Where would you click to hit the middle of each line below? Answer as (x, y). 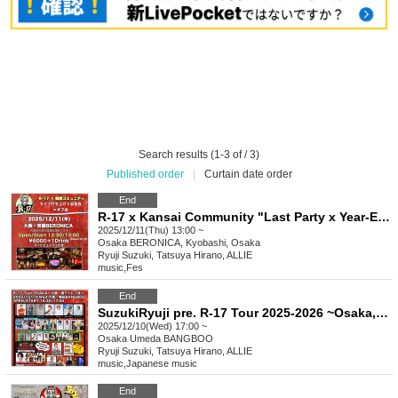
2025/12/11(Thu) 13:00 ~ (151, 231)
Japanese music (162, 364)
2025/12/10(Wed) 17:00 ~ (152, 326)
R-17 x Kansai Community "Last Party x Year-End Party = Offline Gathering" (384, 217)
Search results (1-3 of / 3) (199, 155)
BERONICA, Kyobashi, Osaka (195, 243)
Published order (145, 175)
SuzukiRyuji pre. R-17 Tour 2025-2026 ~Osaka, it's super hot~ (382, 313)
